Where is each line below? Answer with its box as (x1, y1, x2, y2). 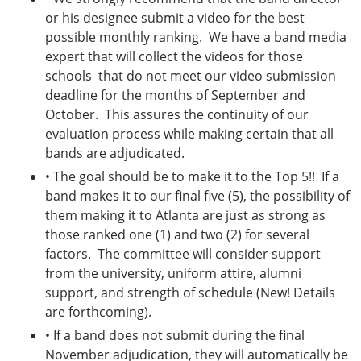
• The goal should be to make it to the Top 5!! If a (45, 167, 339, 185)
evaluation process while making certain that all (45, 125, 334, 143)
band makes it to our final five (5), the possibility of (45, 186, 350, 205)
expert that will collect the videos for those (45, 48, 303, 66)
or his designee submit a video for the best (45, 9, 305, 27)
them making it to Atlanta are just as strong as (45, 205, 326, 224)
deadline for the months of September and (45, 86, 305, 105)
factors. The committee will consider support (45, 244, 321, 263)
